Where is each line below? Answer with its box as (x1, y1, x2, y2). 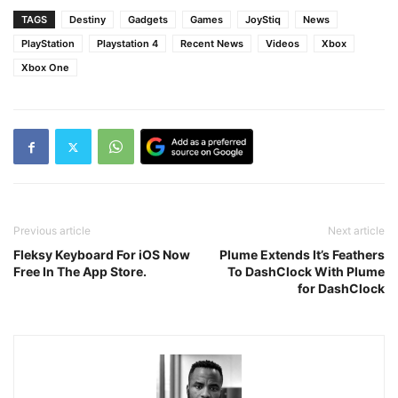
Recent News (180, 37, 243, 51)
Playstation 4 (97, 37, 158, 51)
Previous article (13, 224, 91, 238)
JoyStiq (245, 13, 281, 27)
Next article (328, 224, 385, 238)
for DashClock (298, 281, 385, 297)
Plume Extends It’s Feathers (219, 247, 385, 263)
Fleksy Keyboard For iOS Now (13, 247, 190, 263)
